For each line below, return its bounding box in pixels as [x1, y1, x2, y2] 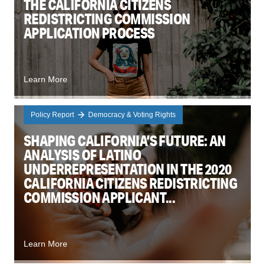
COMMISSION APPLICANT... [24, 188, 176, 206]
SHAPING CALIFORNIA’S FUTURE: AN [24, 131, 226, 150]
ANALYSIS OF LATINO [24, 145, 141, 164]
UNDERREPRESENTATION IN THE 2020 [24, 159, 232, 178]
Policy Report [31, 110, 74, 119]
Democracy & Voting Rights [88, 110, 176, 119]
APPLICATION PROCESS [24, 23, 155, 42]
